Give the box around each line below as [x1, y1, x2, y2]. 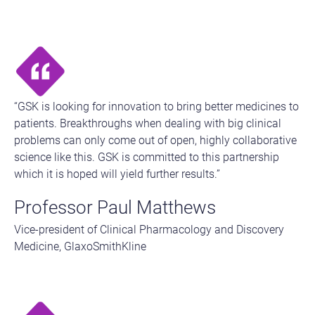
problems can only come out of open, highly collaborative [14, 133, 297, 147]
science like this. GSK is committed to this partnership [14, 150, 279, 164]
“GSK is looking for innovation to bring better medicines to [14, 99, 299, 113]
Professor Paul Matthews [14, 196, 216, 218]
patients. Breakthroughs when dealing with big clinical [14, 116, 281, 130]
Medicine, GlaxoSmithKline [14, 239, 146, 253]
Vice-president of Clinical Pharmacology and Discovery [14, 222, 284, 236]
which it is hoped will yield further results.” [14, 167, 220, 181]
